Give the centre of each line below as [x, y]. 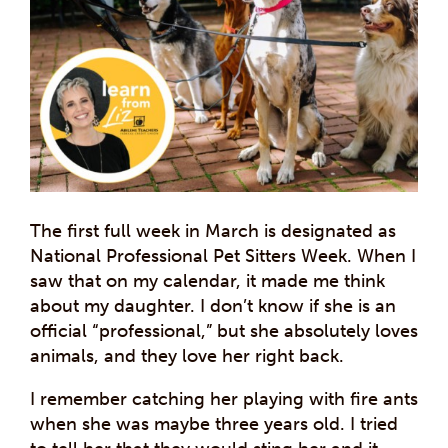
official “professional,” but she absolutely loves [224, 330]
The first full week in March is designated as [213, 230]
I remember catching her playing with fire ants [224, 398]
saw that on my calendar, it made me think [207, 280]
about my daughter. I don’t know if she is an [213, 305]
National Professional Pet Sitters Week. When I [223, 255]
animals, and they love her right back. [187, 355]
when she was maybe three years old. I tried [214, 423]
